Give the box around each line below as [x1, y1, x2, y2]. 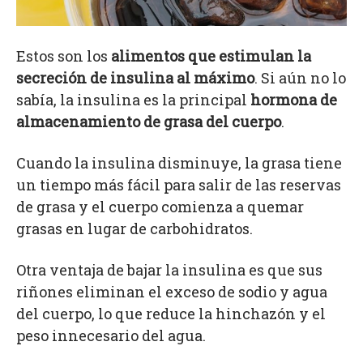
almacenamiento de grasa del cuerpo [16, 111, 281, 131]
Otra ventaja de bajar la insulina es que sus [16, 259, 322, 280]
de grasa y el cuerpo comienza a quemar [16, 196, 304, 216]
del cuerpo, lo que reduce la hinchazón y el [16, 303, 326, 323]
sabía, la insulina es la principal [16, 89, 250, 109]
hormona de [250, 89, 337, 109]
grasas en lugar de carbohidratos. [16, 218, 253, 238]
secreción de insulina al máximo [16, 67, 254, 88]
